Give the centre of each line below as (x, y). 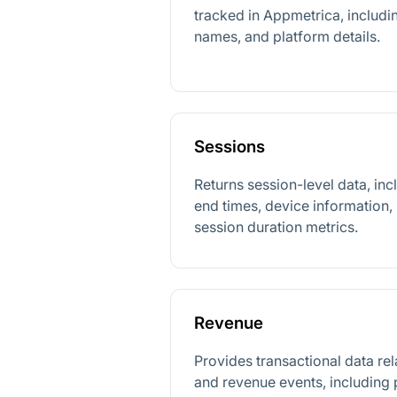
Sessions (230, 147)
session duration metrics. (276, 226)
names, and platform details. (288, 37)
